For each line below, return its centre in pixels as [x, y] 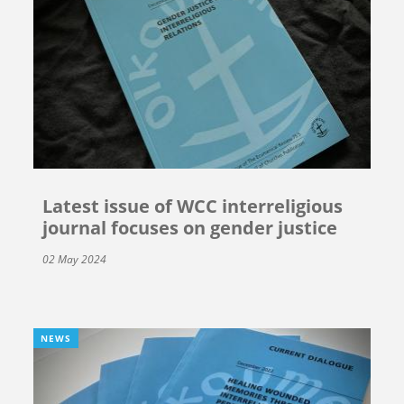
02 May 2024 [75, 260]
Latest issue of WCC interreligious [193, 207]
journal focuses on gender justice [190, 228]
